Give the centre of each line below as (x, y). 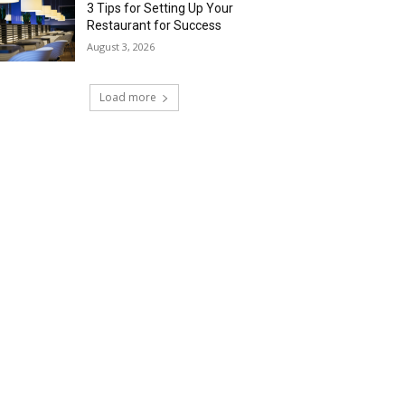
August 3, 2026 (121, 47)
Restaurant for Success (155, 26)
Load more (127, 98)
